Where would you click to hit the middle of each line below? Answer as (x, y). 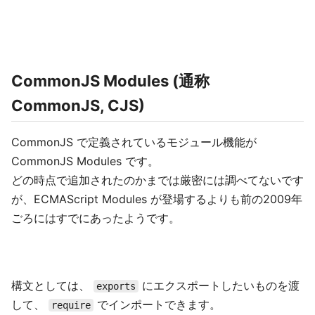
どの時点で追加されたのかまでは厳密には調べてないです (157, 180)
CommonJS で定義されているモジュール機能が (134, 142)
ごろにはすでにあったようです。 (96, 218)
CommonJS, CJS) (78, 105)
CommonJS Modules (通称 (110, 81)
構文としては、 (52, 285)
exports (116, 286)
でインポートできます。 (157, 304)
